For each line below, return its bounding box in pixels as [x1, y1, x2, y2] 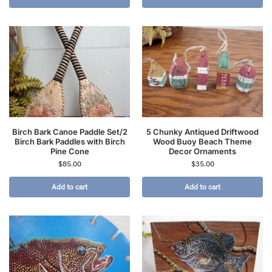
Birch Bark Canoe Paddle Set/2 [12, 126, 127, 137]
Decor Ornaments [169, 146, 236, 156]
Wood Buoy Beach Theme [153, 136, 252, 146]
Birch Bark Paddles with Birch [14, 136, 125, 146]
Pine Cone [50, 146, 89, 156]
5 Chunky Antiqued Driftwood [146, 126, 259, 137]
